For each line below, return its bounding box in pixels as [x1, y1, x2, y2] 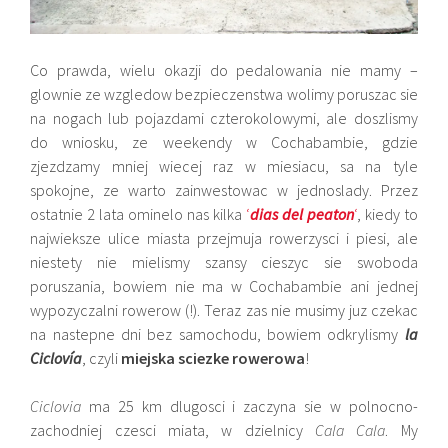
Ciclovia [30, 396, 82, 417]
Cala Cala [315, 420, 386, 441]
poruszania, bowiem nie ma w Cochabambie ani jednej [30, 276, 418, 297]
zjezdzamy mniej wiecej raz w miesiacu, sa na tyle [30, 156, 418, 177]
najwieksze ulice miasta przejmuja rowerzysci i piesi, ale [30, 228, 418, 249]
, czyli [82, 348, 122, 369]
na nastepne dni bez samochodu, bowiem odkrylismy [30, 324, 405, 345]
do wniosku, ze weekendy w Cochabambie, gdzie [30, 132, 418, 153]
